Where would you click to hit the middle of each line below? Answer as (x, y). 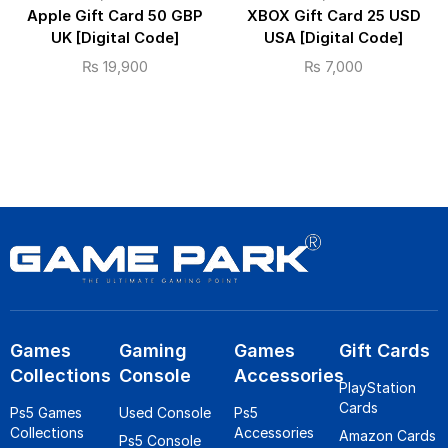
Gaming (153, 351)
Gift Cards (384, 351)
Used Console (165, 413)
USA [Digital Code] (333, 38)
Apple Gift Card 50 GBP (114, 16)
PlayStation (377, 388)
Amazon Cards (387, 436)
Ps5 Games (46, 413)
